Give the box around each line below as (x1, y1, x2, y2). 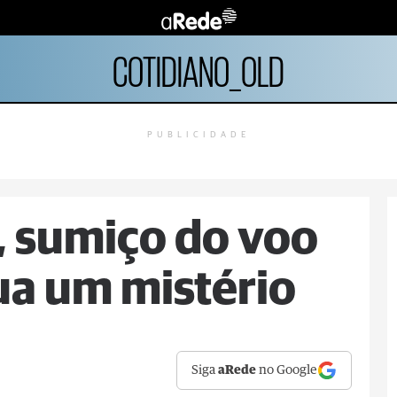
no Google (256, 364, 318, 377)
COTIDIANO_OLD (113, 45, 284, 91)
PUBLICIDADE (147, 130, 250, 139)
